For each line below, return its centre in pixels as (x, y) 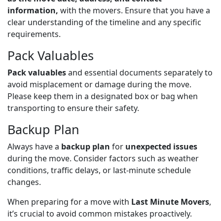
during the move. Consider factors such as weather (103, 158)
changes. (24, 182)
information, (33, 10)
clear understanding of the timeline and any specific (104, 22)
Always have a (34, 146)
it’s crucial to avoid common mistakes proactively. (100, 213)
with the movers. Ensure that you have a (134, 10)
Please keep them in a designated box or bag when (103, 96)
